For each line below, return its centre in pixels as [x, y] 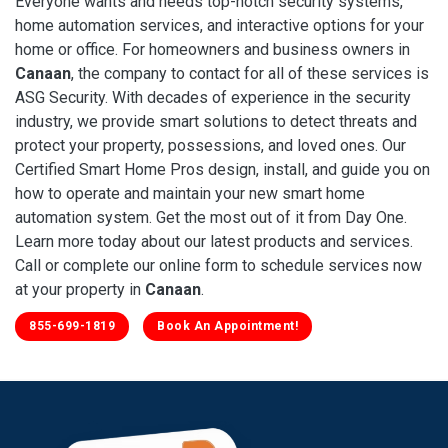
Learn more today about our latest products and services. [214, 241]
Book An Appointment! [227, 325]
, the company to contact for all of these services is [250, 73]
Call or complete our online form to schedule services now [218, 265]
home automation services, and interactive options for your [219, 25]
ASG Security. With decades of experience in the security [213, 97]
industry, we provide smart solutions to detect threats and [216, 121]
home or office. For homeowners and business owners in [212, 49]
